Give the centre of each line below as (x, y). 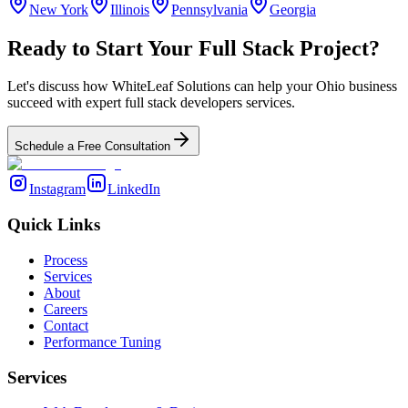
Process (66, 260)
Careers (66, 309)
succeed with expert (64, 103)
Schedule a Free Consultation (92, 147)
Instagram (57, 189)
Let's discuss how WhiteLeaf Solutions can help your (160, 87)
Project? (340, 48)
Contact (66, 325)
